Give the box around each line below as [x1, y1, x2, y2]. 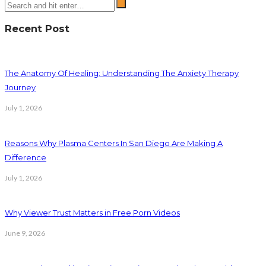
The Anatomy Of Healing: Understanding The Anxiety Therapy [5, 68, 239, 78]
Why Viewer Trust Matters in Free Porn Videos [5, 208, 180, 218]
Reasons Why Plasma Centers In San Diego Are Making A [5, 138, 223, 148]
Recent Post [5, 23, 69, 35]
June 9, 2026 [5, 229, 45, 238]
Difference [5, 152, 46, 162]
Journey [5, 83, 36, 93]
